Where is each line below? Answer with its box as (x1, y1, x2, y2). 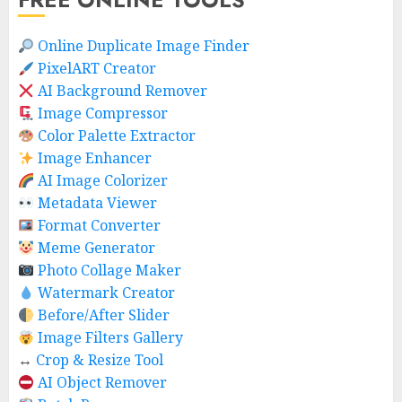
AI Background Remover (38, 81, 208, 100)
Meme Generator (38, 238, 156, 258)
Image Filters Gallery (38, 328, 184, 347)
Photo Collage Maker (38, 260, 182, 280)
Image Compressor (38, 103, 169, 123)
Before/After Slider (38, 305, 170, 325)
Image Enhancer (38, 148, 153, 168)
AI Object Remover (38, 372, 168, 392)
